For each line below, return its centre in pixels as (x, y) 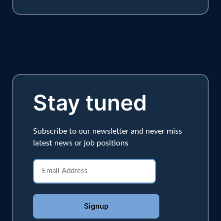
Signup (96, 206)
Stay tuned (90, 103)
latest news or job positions (81, 143)
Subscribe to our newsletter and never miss (108, 131)
